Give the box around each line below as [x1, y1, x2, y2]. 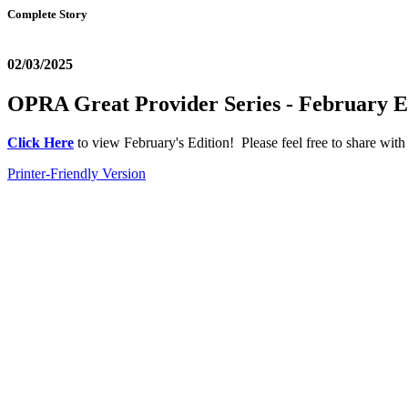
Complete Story [7, 7, 87, 21]
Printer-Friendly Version [7, 166, 146, 182]
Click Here [7, 135, 74, 151]
